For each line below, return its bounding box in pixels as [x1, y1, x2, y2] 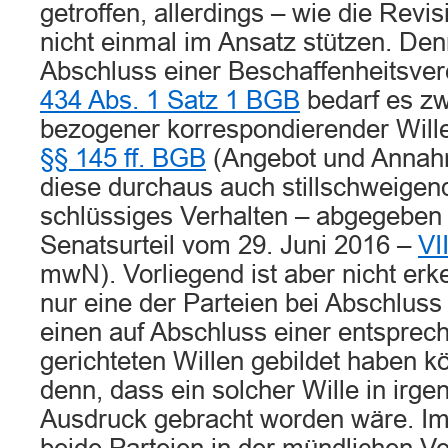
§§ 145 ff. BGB [40, 144, 206, 172]
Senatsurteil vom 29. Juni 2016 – [40, 231, 418, 259]
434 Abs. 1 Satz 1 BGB [40, 86, 300, 114]
